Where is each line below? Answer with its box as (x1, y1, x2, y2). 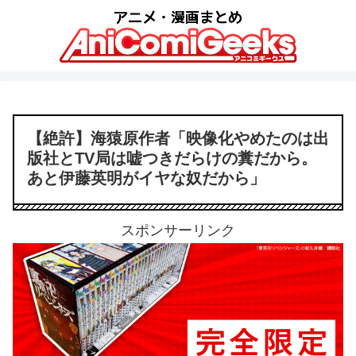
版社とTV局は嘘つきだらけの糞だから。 (27, 149, 317, 167)
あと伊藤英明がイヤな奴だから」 (27, 169, 265, 187)
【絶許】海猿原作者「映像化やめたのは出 (27, 130, 329, 147)
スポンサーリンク (121, 222, 235, 238)
